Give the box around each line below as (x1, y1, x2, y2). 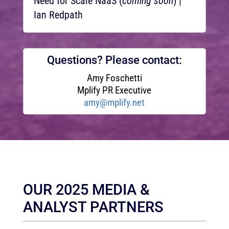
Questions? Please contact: (47, 54, 182, 66)
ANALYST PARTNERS (22, 198, 164, 216)
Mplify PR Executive (77, 84, 152, 96)
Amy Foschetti (86, 72, 142, 84)
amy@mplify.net (84, 97, 145, 108)
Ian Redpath (33, 9, 83, 21)
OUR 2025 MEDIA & (22, 181, 150, 198)
